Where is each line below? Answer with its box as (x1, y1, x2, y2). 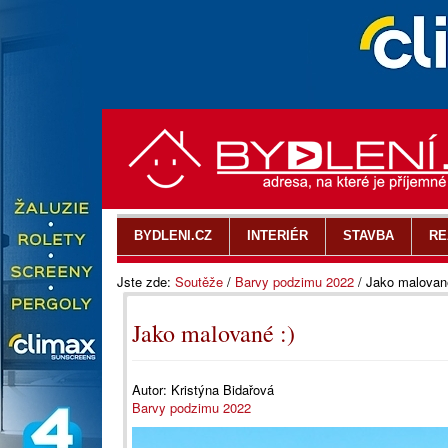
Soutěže (175, 272, 223, 291)
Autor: (132, 380, 171, 399)
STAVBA (343, 228, 394, 243)
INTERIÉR (247, 228, 308, 243)
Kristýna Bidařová (171, 380, 274, 399)
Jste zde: (117, 272, 175, 291)
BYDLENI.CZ (134, 228, 212, 243)
